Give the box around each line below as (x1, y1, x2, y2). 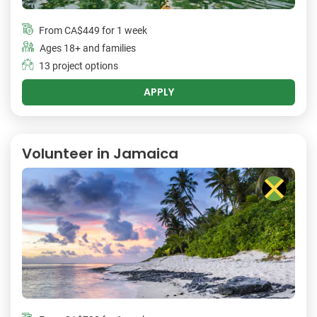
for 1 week (100, 25, 147, 38)
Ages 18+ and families (40, 42, 136, 55)
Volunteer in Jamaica (22, 144, 178, 164)
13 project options (39, 60, 118, 73)
